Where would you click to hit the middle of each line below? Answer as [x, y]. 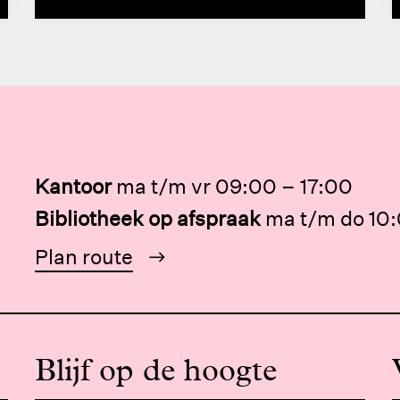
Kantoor [73, 186]
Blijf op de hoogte [156, 369]
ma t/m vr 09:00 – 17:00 [234, 186]
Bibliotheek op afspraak [148, 218]
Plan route [84, 256]
